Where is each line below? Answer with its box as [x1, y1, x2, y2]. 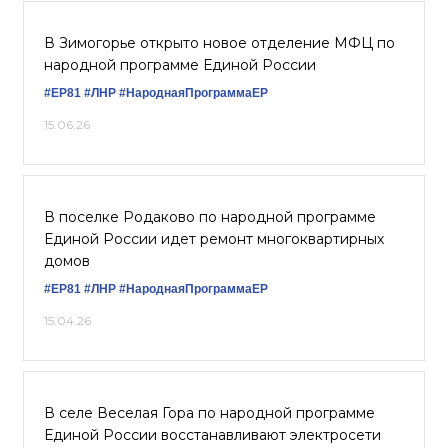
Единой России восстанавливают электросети [44, 425, 381, 444]
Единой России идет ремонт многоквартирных [44, 229, 384, 248]
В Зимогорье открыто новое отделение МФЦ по [44, 33, 395, 52]
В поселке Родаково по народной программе [44, 207, 376, 226]
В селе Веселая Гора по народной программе [44, 403, 375, 422]
